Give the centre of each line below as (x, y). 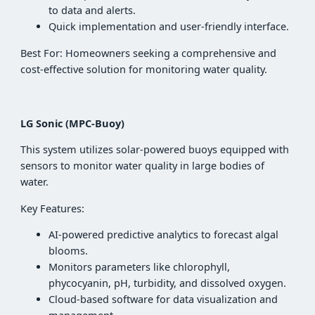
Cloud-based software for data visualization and (163, 300)
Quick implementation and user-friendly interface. (169, 27)
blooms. (69, 251)
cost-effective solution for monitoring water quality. (144, 69)
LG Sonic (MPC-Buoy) (73, 123)
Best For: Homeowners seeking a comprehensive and (149, 53)
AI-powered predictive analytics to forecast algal (164, 235)
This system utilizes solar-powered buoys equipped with (155, 150)
